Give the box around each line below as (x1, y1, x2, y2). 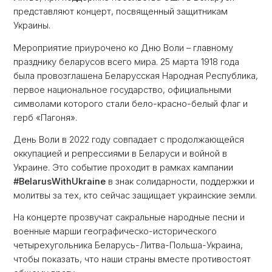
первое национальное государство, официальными (13, 84, 232, 95)
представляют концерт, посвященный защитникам (13, 6, 228, 18)
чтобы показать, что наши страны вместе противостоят (13, 254, 251, 265)
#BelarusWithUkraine (13, 176, 106, 188)
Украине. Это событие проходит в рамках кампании (13, 162, 234, 174)
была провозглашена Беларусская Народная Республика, (13, 70, 259, 81)
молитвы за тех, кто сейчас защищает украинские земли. (13, 190, 257, 202)
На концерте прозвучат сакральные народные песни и (13, 212, 245, 223)
